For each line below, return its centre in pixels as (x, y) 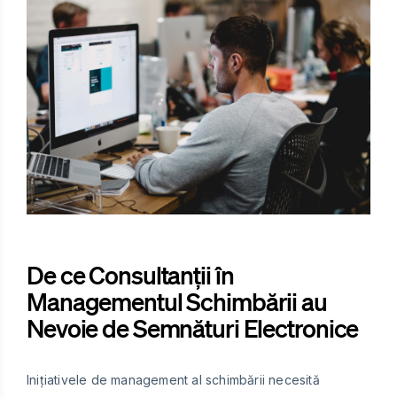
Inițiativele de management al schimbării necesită (173, 379)
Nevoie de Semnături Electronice (193, 327)
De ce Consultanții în (130, 274)
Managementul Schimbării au (177, 301)
